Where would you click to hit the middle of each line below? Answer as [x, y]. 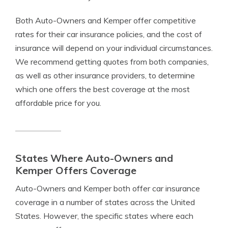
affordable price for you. [58, 103]
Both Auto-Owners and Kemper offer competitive [106, 20]
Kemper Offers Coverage [76, 170]
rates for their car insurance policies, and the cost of [109, 34]
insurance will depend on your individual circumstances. [114, 48]
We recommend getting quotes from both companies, [112, 62]
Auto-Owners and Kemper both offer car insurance [108, 188]
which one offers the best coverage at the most [103, 89]
